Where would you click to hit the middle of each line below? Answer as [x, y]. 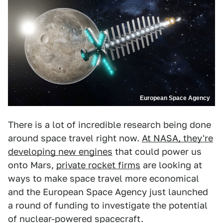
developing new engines [60, 152]
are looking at [171, 165]
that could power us [157, 152]
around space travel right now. [75, 138]
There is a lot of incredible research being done [110, 125]
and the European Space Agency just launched [108, 192]
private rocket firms [98, 165]
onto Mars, [32, 165]
